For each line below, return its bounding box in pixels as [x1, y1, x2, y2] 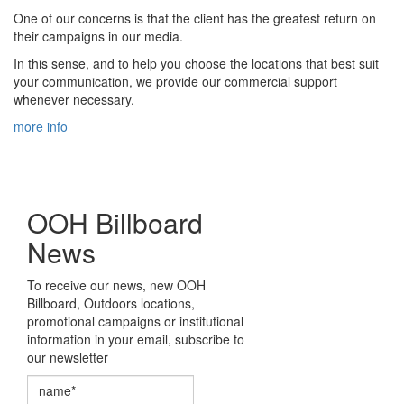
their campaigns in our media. [14, 27, 183, 46]
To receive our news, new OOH [27, 276, 206, 295]
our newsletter [27, 348, 108, 367]
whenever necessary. [14, 90, 134, 109]
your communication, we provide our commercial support [14, 72, 337, 91]
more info [14, 117, 68, 136]
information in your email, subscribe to [27, 330, 244, 349]
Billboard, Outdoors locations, [27, 294, 195, 313]
